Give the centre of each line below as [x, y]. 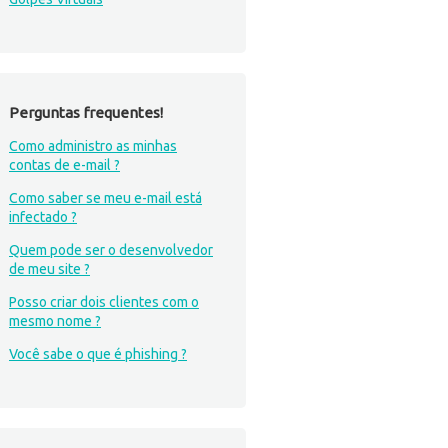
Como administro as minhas [93, 146]
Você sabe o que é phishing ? [98, 354]
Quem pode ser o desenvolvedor [111, 250]
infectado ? [43, 217]
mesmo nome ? [55, 321]
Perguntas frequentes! [86, 112]
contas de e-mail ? [64, 165]
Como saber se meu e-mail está [105, 198]
